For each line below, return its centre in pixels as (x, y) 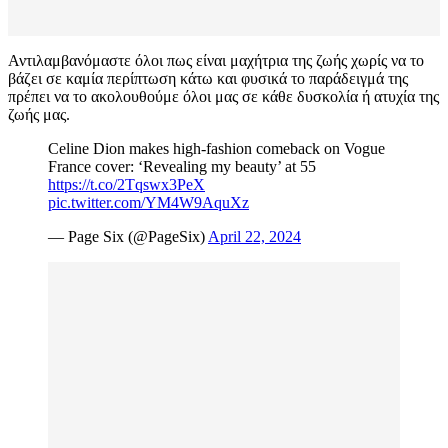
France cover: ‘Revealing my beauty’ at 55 (182, 167)
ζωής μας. (39, 115)
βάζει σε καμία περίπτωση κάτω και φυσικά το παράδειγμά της (208, 79)
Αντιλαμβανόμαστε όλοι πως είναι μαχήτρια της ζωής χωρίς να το (216, 61)
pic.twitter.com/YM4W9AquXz (148, 203)
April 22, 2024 (254, 237)
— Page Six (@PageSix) (128, 237)
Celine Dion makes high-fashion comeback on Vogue (216, 149)
